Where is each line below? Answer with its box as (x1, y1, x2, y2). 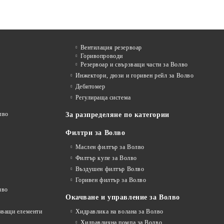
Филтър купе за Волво (75, 154, 137, 162)
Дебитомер (75, 83, 105, 90)
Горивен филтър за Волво (75, 176, 146, 184)
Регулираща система (75, 94, 131, 101)
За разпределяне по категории (65, 111, 169, 119)
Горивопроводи (80, 52, 123, 60)
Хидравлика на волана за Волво (75, 208, 163, 215)
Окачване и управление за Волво (65, 193, 180, 201)
